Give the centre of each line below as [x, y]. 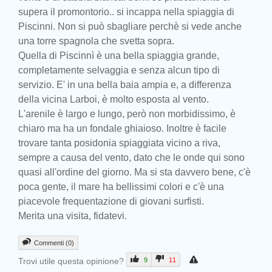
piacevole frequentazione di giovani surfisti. [111, 202]
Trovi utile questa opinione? [72, 261]
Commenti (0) [54, 243]
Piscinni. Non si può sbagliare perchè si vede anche [130, 27]
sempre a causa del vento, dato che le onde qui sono [131, 158]
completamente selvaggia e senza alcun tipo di [119, 70]
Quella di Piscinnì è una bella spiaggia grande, [119, 56]
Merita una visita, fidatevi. [73, 216]
